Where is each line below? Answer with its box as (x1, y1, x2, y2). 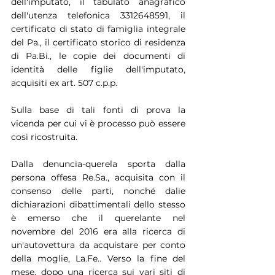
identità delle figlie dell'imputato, (11, 63, 185, 75)
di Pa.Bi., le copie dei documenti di (11, 50, 185, 61)
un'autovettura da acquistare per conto (11, 239, 185, 250)
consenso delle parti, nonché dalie (11, 185, 185, 196)
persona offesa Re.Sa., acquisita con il (11, 171, 185, 183)
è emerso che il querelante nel (11, 212, 185, 223)
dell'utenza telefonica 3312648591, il (11, 9, 185, 21)
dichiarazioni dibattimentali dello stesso (11, 198, 185, 210)
